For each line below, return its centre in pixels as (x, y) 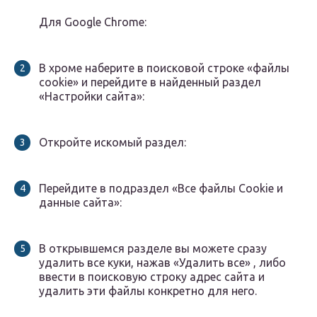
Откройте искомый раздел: (113, 143)
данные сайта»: (80, 203)
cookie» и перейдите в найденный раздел (150, 82)
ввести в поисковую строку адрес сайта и (152, 277)
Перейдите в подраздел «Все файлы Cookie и (161, 189)
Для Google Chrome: (93, 22)
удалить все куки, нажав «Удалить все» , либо (162, 263)
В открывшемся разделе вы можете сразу (153, 249)
